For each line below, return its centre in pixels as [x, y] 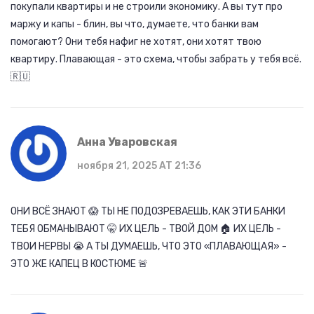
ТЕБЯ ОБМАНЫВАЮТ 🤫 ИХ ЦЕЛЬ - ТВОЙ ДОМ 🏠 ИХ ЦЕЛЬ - [146, 229]
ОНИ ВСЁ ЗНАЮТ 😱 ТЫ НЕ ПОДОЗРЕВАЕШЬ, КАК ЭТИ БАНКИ [148, 212]
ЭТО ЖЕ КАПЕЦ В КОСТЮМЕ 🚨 [79, 264]
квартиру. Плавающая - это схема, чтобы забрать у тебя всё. [156, 60]
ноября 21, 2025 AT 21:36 [139, 166]
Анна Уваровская [127, 142]
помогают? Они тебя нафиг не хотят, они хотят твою [136, 42]
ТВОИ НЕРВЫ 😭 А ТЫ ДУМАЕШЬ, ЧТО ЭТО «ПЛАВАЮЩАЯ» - [149, 247]
